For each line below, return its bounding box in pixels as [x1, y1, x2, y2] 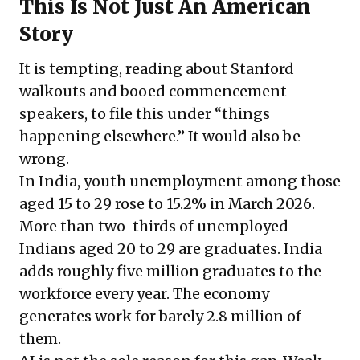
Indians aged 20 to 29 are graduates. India [19, 239, 322, 259]
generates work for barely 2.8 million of [19, 307, 301, 326]
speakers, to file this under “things [19, 104, 270, 124]
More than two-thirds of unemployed [19, 217, 288, 236]
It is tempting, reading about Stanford [19, 59, 294, 79]
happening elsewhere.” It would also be [19, 127, 301, 146]
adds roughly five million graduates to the [19, 262, 321, 281]
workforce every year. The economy [19, 284, 269, 304]
